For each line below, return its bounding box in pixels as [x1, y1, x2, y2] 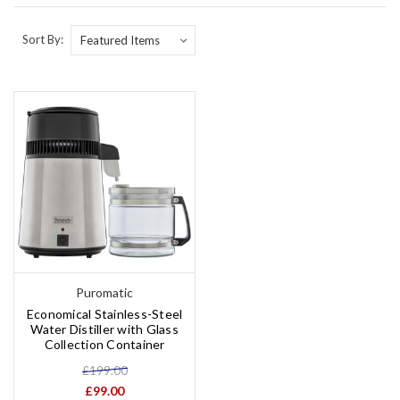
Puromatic [76, 284, 133, 300]
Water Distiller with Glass [30, 321, 179, 337]
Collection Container [44, 336, 165, 352]
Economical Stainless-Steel [26, 305, 183, 321]
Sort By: [22, 31, 63, 46]
